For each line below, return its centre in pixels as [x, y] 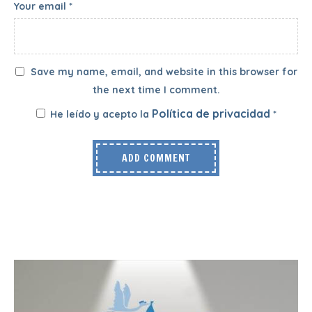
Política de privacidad [212, 113]
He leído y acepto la [101, 114]
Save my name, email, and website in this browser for [164, 71]
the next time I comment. [156, 89]
